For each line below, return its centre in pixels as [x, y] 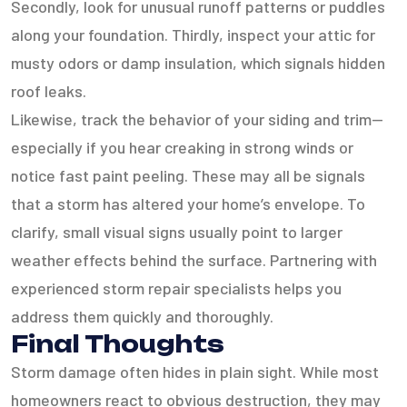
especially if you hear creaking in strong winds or [182, 147]
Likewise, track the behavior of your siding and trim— [197, 119]
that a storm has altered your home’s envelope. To [188, 203]
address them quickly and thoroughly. [142, 316]
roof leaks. [49, 91]
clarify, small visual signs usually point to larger [177, 232]
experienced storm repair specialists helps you [176, 288]
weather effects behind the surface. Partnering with [194, 260]
